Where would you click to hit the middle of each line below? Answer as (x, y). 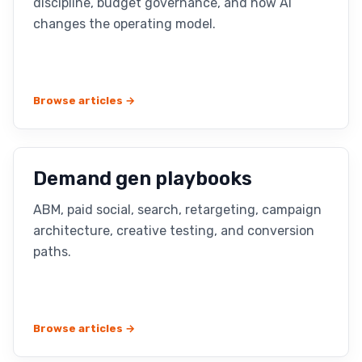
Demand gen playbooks (143, 179)
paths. (52, 252)
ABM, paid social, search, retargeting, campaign (177, 210)
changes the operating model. (124, 24)
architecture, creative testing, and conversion (174, 231)
